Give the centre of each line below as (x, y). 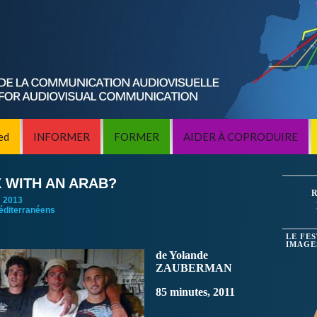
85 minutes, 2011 (195, 292)
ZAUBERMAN (194, 268)
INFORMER (61, 137)
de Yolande (182, 255)
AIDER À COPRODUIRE (240, 137)
